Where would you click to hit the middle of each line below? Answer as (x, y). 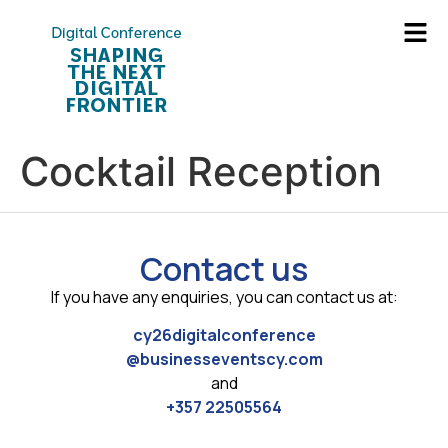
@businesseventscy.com (224, 359)
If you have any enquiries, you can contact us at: (224, 297)
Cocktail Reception (201, 171)
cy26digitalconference (224, 335)
